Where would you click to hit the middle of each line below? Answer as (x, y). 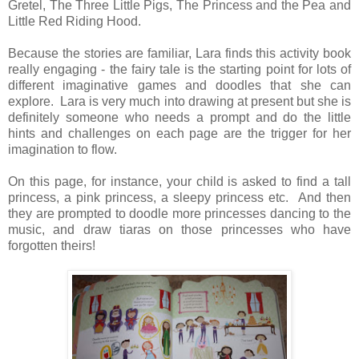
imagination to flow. (63, 149)
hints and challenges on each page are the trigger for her (179, 133)
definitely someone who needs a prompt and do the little (179, 117)
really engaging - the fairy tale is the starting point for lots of (179, 69)
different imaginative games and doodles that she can (179, 85)
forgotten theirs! (52, 245)
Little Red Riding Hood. (75, 21)
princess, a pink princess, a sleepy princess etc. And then (179, 197)
